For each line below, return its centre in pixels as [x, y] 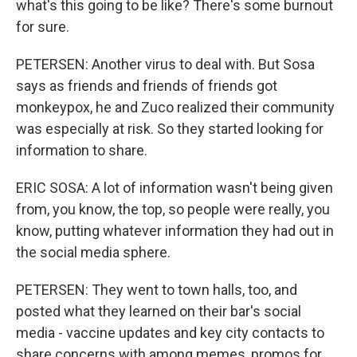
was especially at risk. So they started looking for [170, 129]
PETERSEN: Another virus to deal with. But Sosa [165, 64]
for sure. [43, 27]
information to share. [82, 150]
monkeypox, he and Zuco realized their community [175, 107]
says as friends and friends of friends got [147, 86]
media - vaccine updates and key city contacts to [170, 333]
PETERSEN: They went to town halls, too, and [157, 290]
